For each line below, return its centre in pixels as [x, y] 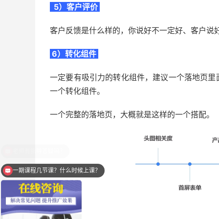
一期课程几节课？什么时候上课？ [57, 170]
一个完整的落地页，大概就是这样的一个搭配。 [132, 115]
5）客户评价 [75, 7]
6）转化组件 [74, 54]
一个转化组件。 [77, 91]
